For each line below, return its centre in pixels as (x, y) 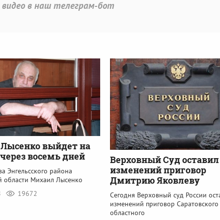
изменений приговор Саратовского (164, 204)
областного (127, 212)
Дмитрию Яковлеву (155, 180)
